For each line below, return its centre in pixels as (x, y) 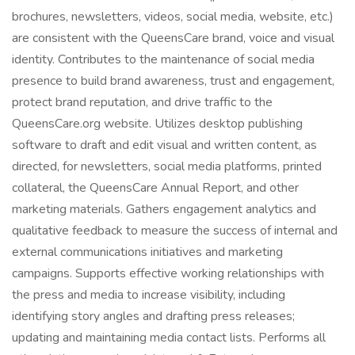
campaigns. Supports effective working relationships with (168, 273)
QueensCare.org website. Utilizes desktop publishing (157, 124)
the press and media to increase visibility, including (149, 295)
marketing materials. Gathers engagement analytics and (164, 209)
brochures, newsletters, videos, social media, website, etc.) (173, 17)
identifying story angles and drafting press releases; (153, 316)
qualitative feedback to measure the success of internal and (175, 231)
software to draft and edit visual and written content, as (164, 145)
